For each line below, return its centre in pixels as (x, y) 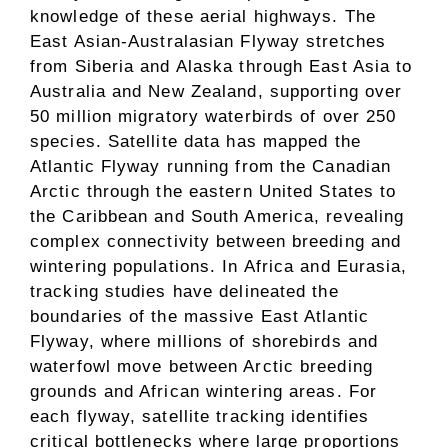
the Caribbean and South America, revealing (217, 216)
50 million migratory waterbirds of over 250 (213, 116)
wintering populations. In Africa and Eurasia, (219, 266)
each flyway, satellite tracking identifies (200, 416)
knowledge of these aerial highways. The (203, 16)
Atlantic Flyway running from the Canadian (211, 166)
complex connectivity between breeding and (216, 241)
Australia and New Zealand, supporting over (216, 91)
